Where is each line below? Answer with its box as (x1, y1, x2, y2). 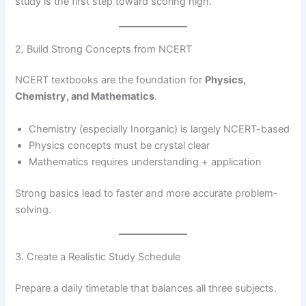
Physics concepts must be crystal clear (29, 139, 210, 152)
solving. (15, 203, 52, 216)
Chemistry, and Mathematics (15, 90, 155, 103)
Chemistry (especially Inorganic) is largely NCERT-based (29, 122, 290, 135)
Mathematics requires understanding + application (29, 155, 262, 168)
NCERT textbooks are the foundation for (15, 74, 206, 87)
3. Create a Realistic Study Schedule (15, 250, 181, 263)
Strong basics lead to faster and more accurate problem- (15, 186, 279, 199)
